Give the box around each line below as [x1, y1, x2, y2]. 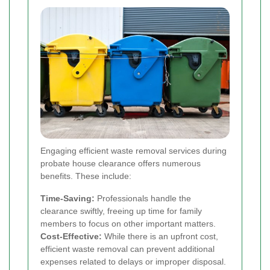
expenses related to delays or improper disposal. [40, 256, 226, 266]
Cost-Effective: [40, 231, 102, 241]
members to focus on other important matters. [40, 218, 216, 228]
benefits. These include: [40, 171, 131, 181]
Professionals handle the [95, 193, 191, 203]
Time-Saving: [40, 193, 95, 203]
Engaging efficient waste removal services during [40, 145, 227, 155]
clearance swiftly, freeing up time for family [40, 206, 202, 216]
